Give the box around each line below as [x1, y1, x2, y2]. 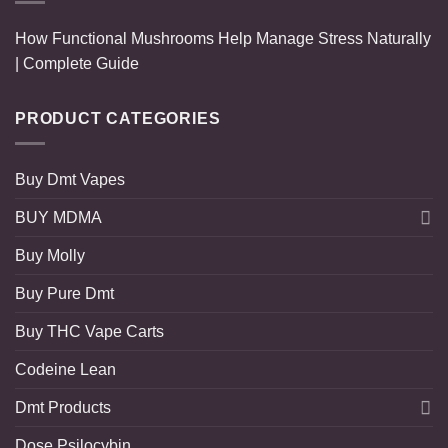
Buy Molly [15, 246, 85, 264]
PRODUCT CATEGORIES [15, 109, 221, 127]
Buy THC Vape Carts [15, 322, 164, 340]
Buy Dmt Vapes [15, 170, 125, 188]
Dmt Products [15, 398, 111, 416]
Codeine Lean [15, 360, 116, 378]
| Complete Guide [15, 54, 139, 72]
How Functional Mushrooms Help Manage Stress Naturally [15, 29, 431, 47]
